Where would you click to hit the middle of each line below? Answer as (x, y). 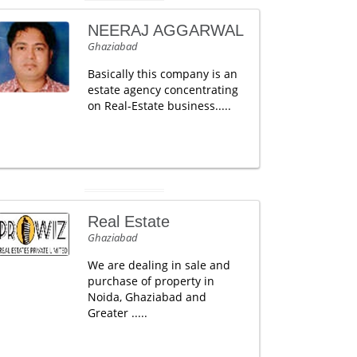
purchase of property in (151, 281)
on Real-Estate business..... (159, 106)
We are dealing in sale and (159, 265)
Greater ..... (117, 313)
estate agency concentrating (163, 90)
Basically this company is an (162, 74)
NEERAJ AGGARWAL (165, 30)
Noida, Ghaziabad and (147, 297)
